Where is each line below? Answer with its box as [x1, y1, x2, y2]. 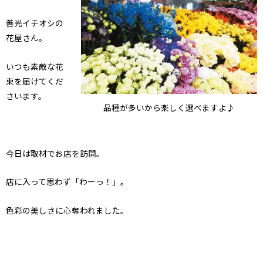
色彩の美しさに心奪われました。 [6, 204, 129, 217]
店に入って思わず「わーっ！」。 [6, 176, 129, 188]
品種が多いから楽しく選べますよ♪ [103, 101, 235, 113]
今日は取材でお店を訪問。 [6, 147, 104, 159]
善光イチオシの [6, 16, 63, 29]
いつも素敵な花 [6, 60, 63, 72]
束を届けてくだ [6, 75, 63, 87]
